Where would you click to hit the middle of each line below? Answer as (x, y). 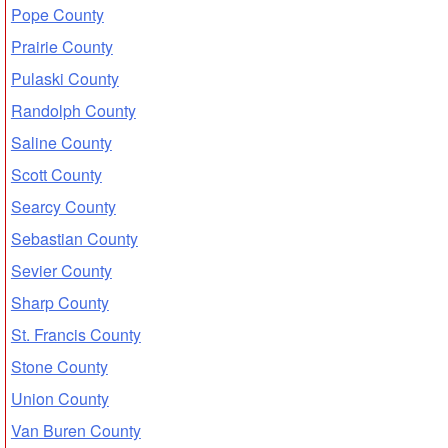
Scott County (56, 174)
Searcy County (63, 206)
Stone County (59, 366)
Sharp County (59, 302)
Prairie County (61, 46)
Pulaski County (64, 78)
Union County (59, 398)
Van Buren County (75, 430)
